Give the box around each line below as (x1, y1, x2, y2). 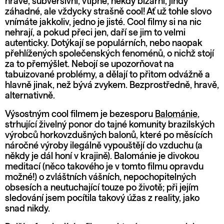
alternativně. (5, 91, 59, 100)
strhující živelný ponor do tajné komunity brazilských (5, 120, 214, 129)
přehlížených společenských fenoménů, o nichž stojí (5, 49, 214, 58)
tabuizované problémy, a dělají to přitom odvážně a (5, 70, 210, 79)
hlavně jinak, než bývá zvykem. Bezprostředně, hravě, (5, 80, 219, 90)
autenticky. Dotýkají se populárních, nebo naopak (5, 38, 202, 48)
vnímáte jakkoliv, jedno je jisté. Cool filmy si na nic (5, 17, 201, 27)
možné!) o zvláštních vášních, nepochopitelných (5, 172, 196, 182)
